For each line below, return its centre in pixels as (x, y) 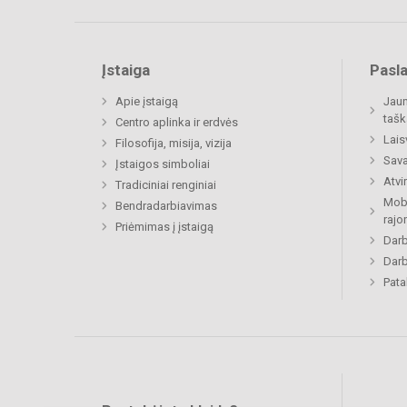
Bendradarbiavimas (166, 206)
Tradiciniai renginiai (166, 185)
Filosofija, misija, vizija (174, 144)
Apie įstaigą (147, 102)
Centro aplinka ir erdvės (177, 123)
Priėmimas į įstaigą (164, 227)
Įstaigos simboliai (163, 164)
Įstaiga (126, 70)
